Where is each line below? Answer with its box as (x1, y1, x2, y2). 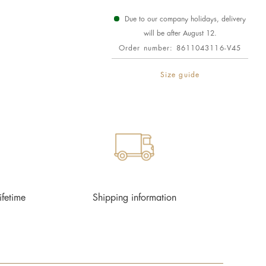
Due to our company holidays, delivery (122, 15, 246, 23)
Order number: (118, 45, 176, 52)
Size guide (160, 71, 200, 78)
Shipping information (92, 193, 176, 202)
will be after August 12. (143, 30, 217, 37)
